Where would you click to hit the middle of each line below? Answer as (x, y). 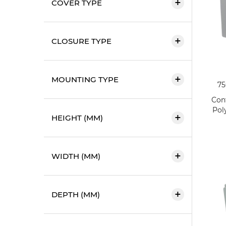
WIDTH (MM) (76, 156)
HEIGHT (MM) (77, 118)
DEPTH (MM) (76, 194)
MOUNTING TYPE (85, 79)
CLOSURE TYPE (81, 41)
